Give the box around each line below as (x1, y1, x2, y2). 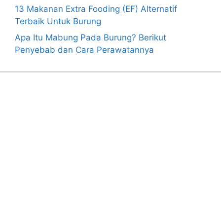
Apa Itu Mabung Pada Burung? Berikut (15, 33, 166, 43)
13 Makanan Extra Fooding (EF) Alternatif (15, 3, 177, 14)
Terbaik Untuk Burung (15, 16, 101, 26)
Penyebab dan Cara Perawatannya (15, 45, 154, 55)
